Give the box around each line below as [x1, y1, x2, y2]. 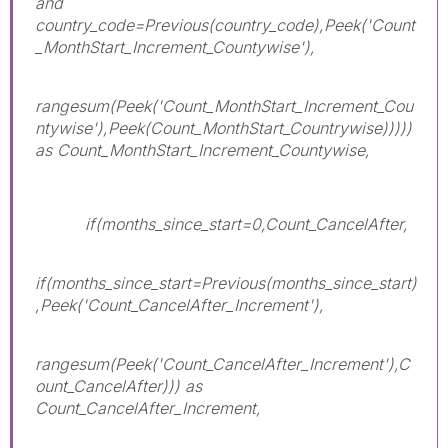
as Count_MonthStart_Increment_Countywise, [35, 139, 370, 160]
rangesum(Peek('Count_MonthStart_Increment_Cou [35, 95, 413, 116]
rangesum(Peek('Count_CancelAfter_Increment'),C [35, 353, 410, 374]
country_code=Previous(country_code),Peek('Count [35, 14, 415, 35]
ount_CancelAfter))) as [35, 375, 202, 396]
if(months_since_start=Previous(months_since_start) [35, 272, 417, 293]
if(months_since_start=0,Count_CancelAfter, [35, 213, 408, 234]
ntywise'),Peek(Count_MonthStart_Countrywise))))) [35, 117, 412, 138]
